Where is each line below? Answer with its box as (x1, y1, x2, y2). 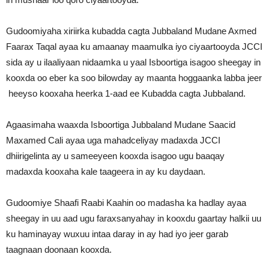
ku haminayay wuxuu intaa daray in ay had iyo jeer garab (6, 229, 228, 239)
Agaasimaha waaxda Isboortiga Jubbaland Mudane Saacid (6, 119, 235, 130)
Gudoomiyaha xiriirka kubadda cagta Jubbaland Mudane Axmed (6, 26, 256, 36)
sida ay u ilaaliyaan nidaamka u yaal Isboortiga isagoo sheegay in (6, 57, 261, 67)
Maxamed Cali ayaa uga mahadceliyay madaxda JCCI (6, 135, 220, 145)
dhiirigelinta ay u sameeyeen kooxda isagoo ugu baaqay (6, 151, 225, 161)
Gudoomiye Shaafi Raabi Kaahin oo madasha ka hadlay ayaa (6, 198, 246, 208)
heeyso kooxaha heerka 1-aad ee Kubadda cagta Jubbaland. (6, 88, 246, 98)
